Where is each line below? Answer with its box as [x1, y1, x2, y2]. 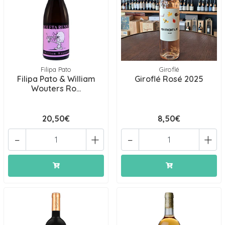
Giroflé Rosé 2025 [135, 74, 203, 84]
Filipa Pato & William [17, 74, 95, 84]
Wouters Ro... [31, 83, 81, 93]
